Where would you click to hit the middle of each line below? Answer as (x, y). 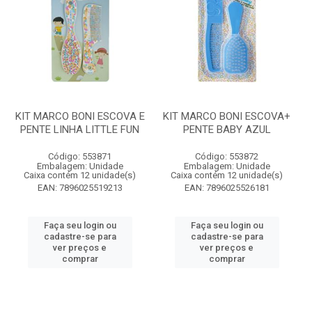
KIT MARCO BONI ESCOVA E (80, 116)
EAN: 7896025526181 (227, 188)
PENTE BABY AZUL (227, 130)
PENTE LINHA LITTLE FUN (80, 130)
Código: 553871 (80, 156)
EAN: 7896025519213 (80, 188)
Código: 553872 (227, 156)
